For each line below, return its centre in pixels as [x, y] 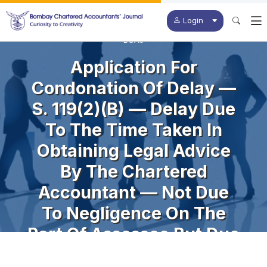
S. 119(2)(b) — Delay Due [133, 108]
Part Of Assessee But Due [133, 234]
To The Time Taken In [133, 129]
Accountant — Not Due [133, 192]
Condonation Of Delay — [133, 88]
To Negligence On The [133, 213]
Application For [133, 67]
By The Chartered [133, 171]
